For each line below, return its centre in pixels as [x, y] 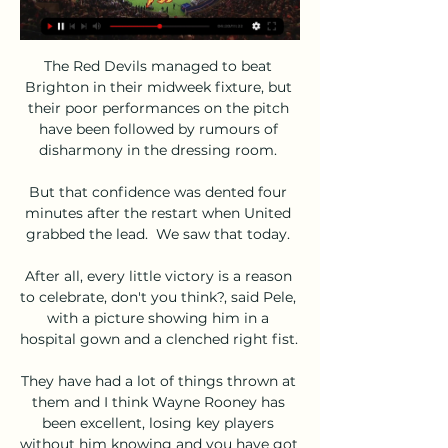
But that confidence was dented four [158, 191]
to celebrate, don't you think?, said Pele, [158, 296]
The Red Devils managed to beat [158, 65]
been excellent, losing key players [158, 422]
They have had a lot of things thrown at [158, 380]
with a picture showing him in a [158, 317]
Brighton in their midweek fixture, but [158, 86]
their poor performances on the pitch [158, 107]
